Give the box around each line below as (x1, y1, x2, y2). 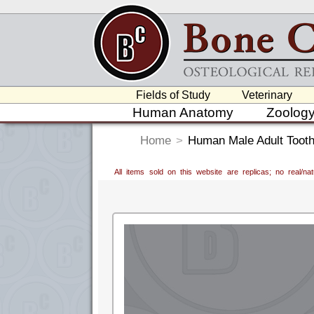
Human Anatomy (132, 105, 233, 120)
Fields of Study (136, 89, 211, 101)
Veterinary (242, 89, 293, 101)
